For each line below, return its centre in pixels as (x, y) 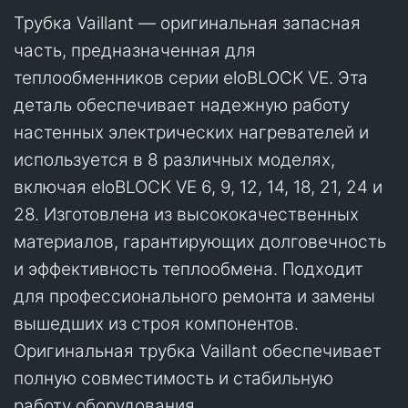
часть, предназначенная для (135, 50)
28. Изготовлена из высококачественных (186, 214)
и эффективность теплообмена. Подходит (189, 269)
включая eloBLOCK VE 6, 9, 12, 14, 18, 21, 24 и (198, 187)
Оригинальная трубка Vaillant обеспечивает (198, 351)
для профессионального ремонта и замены (194, 296)
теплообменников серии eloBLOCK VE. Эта (191, 77)
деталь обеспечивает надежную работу (182, 105)
